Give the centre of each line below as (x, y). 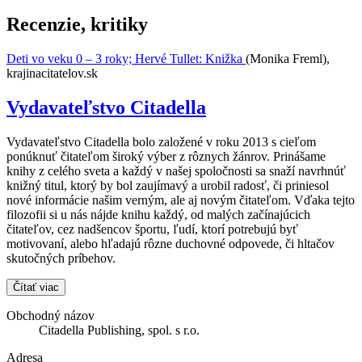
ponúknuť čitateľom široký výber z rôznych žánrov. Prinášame (166, 156)
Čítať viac (36, 287)
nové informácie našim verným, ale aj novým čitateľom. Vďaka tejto (181, 200)
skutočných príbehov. (61, 258)
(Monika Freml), (288, 59)
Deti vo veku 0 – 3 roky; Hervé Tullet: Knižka (126, 59)
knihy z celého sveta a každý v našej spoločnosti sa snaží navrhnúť (176, 170)
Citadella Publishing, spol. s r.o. (119, 330)
